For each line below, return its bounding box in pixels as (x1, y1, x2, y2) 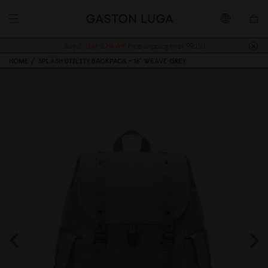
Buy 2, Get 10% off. (63, 41, 126, 50)
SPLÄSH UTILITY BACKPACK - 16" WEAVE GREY (38, 56, 187, 65)
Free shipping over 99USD (127, 41, 205, 50)
